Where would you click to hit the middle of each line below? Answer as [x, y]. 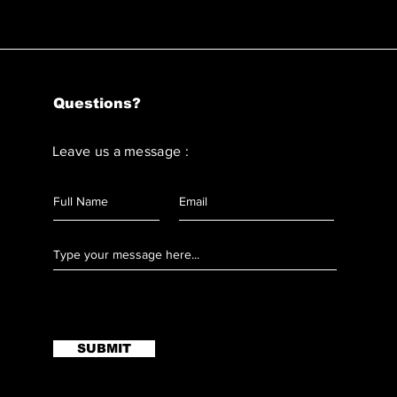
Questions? [97, 103]
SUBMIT [104, 348]
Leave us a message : [121, 151]
